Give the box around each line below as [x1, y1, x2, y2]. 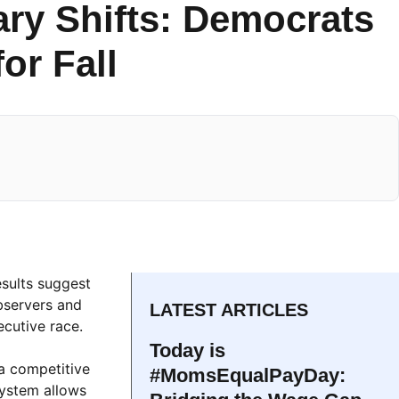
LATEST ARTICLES [150, 300, 308, 320]
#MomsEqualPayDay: [150, 364, 346, 387]
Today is [150, 339, 225, 362]
